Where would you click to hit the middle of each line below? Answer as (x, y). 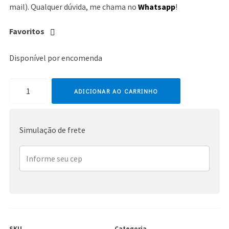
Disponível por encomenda (55, 58)
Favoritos (27, 31)
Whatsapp (156, 7)
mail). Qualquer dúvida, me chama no (73, 7)
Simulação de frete (52, 130)
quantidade (28, 101)
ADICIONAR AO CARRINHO (116, 91)
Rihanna (23, 86)
